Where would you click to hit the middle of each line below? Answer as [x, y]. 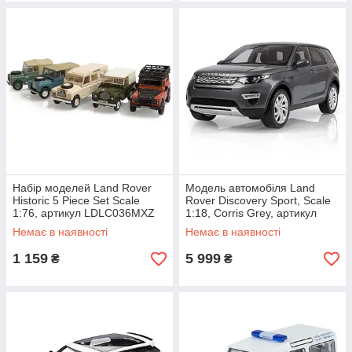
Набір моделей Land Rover [82, 188]
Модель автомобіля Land [250, 188]
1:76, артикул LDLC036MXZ [84, 213]
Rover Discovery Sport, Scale [258, 200]
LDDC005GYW [223, 225]
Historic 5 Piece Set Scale [76, 200]
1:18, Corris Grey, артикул [251, 213]
